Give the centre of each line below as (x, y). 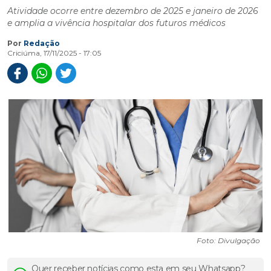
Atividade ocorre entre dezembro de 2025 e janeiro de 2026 (133, 11)
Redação (42, 43)
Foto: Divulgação (228, 241)
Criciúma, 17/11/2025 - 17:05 (54, 53)
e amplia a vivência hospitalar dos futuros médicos (116, 23)
